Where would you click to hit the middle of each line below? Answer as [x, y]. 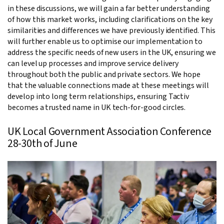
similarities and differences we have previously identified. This [111, 31]
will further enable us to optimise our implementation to [105, 42]
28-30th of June [42, 144]
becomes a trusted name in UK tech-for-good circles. [97, 108]
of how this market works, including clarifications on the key [110, 20]
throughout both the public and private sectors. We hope [104, 75]
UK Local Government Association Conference [110, 132]
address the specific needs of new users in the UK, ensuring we [112, 53]
